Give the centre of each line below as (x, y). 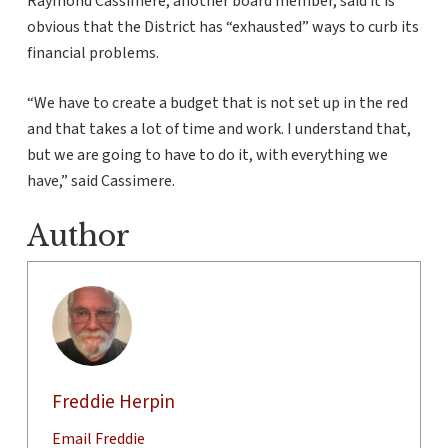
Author (78, 236)
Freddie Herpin (113, 402)
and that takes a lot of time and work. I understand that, (218, 129)
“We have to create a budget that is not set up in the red (217, 103)
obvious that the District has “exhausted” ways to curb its (222, 27)
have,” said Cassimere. (102, 181)
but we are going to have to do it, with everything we (207, 155)
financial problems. (92, 53)
